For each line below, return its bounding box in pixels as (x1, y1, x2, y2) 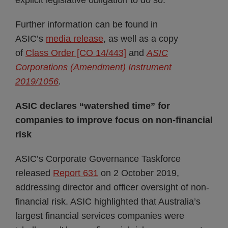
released (15, 168, 53, 178)
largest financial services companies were (15, 211, 184, 221)
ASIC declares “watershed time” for (15, 101, 170, 111)
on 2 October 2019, (98, 168, 179, 178)
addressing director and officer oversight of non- (15, 182, 209, 192)
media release (46, 34, 103, 44)
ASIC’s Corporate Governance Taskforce (15, 154, 181, 164)
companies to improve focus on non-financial (15, 115, 213, 125)
